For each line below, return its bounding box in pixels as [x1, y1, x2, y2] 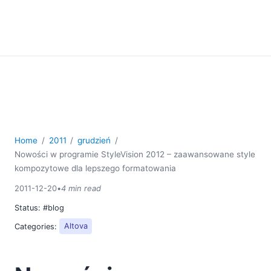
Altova [64, 221, 88, 231]
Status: [15, 203, 43, 213]
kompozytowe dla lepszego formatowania [15, 163, 176, 174]
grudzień [77, 135, 111, 146]
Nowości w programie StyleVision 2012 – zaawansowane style [15, 149, 255, 160]
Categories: [15, 221, 59, 231]
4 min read [61, 183, 101, 194]
